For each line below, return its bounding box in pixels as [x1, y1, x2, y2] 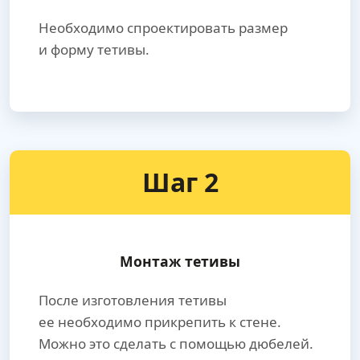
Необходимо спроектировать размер [39, 18, 288, 38]
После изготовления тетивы [39, 291, 227, 310]
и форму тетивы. [39, 40, 149, 59]
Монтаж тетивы [120, 252, 240, 272]
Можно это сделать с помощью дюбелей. [39, 334, 313, 354]
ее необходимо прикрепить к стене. [39, 313, 281, 332]
